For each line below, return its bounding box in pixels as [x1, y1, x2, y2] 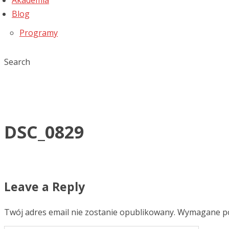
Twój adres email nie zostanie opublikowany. [4, 206, 175, 218]
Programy [19, 27, 58, 38]
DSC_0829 [4, 120, 84, 144]
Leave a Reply [4, 178, 85, 195]
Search [4, 56, 30, 67]
